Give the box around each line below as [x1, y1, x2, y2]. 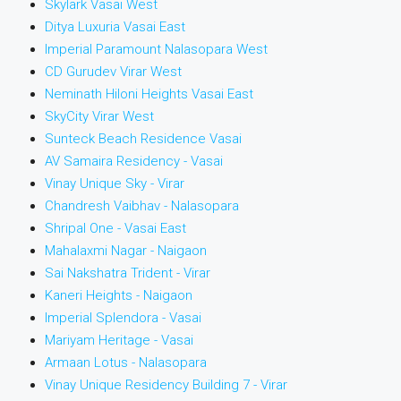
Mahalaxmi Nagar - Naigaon [45, 243, 207, 259]
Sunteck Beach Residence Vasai [45, 131, 242, 147]
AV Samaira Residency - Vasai [45, 153, 223, 169]
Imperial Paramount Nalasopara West [45, 41, 268, 57]
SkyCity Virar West [45, 108, 154, 124]
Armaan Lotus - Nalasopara [45, 354, 207, 371]
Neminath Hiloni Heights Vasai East [45, 86, 253, 102]
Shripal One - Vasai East [45, 220, 186, 236]
